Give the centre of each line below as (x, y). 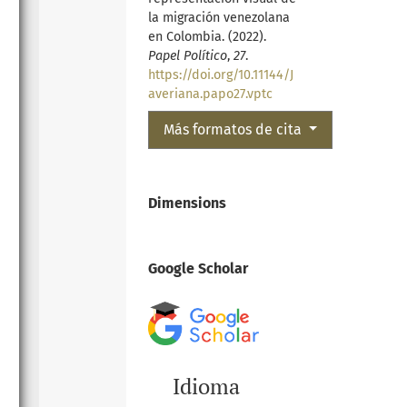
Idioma (206, 387)
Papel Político (187, 55)
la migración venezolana (218, 17)
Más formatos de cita (234, 129)
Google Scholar (198, 268)
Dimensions (187, 203)
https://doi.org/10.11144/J (220, 74)
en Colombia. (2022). (207, 36)
